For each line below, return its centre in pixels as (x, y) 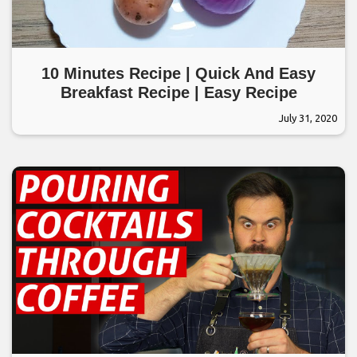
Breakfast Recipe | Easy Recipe (178, 93)
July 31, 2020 (308, 118)
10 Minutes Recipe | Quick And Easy (178, 74)
